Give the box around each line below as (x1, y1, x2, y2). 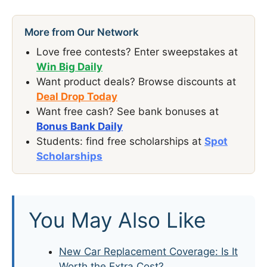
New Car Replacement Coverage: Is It (59, 245, 238, 257)
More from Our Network (24, 26, 139, 38)
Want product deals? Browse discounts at (36, 75, 236, 88)
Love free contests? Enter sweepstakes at (36, 45, 238, 58)
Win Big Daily (36, 60, 103, 73)
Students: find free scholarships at (36, 135, 204, 147)
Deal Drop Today (36, 90, 117, 103)
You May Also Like (29, 207, 206, 232)
